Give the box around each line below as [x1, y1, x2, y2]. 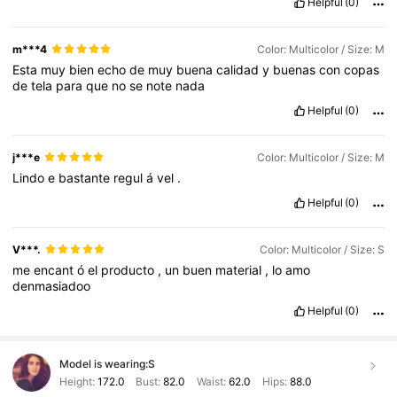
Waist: [193, 374, 229, 388]
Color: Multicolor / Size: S [259, 242, 385, 256]
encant [34, 261, 78, 277]
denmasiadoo [12, 277, 91, 293]
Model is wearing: [58, 356, 148, 370]
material [215, 261, 266, 277]
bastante [58, 169, 114, 185]
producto [101, 261, 159, 277]
